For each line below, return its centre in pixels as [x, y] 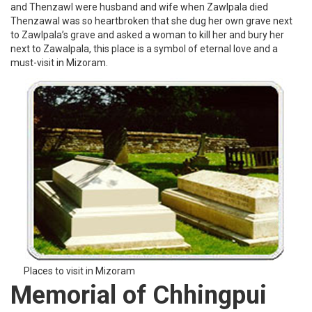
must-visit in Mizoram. [59, 62]
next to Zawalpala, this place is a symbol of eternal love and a [144, 48]
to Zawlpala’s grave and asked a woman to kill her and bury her [147, 34]
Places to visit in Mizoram [79, 271]
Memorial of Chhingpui [139, 295]
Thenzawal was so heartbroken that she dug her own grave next [151, 21]
